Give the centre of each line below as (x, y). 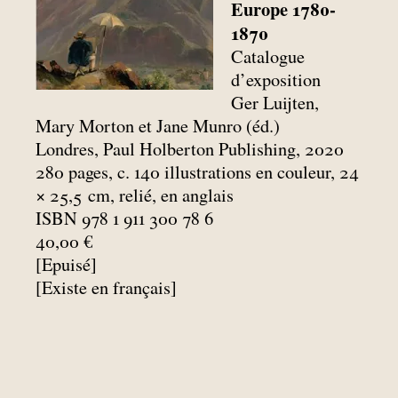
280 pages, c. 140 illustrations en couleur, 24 (197, 171)
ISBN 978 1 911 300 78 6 (124, 218)
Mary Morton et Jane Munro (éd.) (158, 125)
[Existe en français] (106, 287)
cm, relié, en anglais (161, 195)
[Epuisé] (66, 264)
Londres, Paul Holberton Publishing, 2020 (190, 148)
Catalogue (268, 56)
